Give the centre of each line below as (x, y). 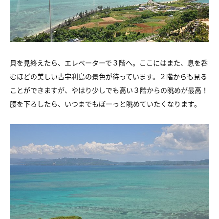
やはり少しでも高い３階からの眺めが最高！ (140, 90)
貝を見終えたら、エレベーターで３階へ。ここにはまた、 (99, 63)
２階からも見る (183, 77)
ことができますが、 (41, 90)
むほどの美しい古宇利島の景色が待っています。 (85, 77)
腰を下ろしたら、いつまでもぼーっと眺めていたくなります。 (105, 104)
